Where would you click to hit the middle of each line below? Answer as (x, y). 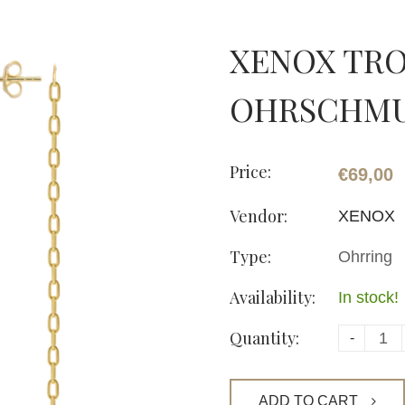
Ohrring (365, 257)
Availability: (273, 297)
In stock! (368, 297)
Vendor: (259, 216)
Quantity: (264, 338)
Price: (250, 172)
